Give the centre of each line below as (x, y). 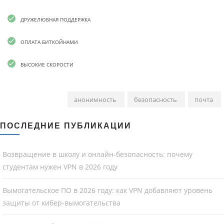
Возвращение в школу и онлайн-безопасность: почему (97, 154)
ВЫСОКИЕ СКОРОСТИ (47, 64)
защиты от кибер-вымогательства (61, 203)
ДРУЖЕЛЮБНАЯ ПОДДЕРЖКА (55, 19)
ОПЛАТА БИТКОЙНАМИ (49, 42)
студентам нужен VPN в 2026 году (60, 166)
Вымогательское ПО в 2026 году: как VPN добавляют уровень (107, 190)
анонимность (95, 99)
